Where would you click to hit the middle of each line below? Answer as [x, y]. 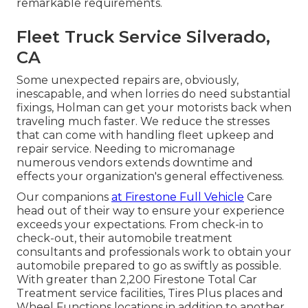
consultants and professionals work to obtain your [154, 252]
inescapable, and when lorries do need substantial [154, 94]
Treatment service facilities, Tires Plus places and [150, 294]
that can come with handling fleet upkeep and [145, 135]
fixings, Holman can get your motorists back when [154, 108]
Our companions [64, 197]
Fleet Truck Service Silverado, [143, 37]
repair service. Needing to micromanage [126, 149]
